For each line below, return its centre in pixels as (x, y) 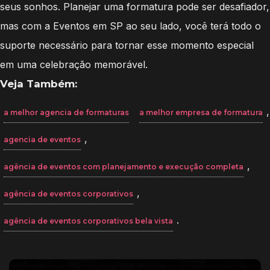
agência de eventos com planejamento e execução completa (124, 166)
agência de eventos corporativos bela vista (88, 221)
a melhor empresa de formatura (201, 112)
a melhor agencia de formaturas (66, 112)
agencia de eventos (42, 139)
